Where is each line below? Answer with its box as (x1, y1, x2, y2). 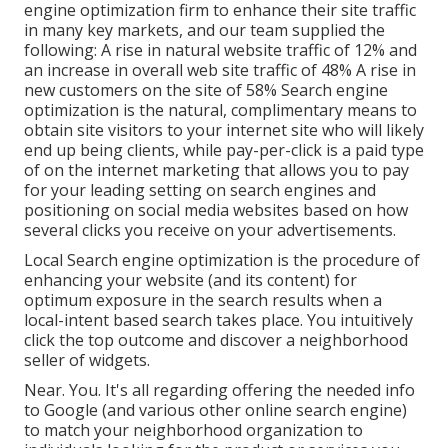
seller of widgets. (24, 348, 150, 371)
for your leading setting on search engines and (24, 178, 376, 201)
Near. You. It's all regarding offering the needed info (24, 378, 415, 401)
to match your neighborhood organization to (24, 418, 363, 441)
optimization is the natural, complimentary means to (24, 98, 417, 121)
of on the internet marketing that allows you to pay (24, 158, 409, 181)
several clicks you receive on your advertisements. (24, 218, 396, 241)
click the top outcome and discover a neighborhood (24, 328, 408, 351)
